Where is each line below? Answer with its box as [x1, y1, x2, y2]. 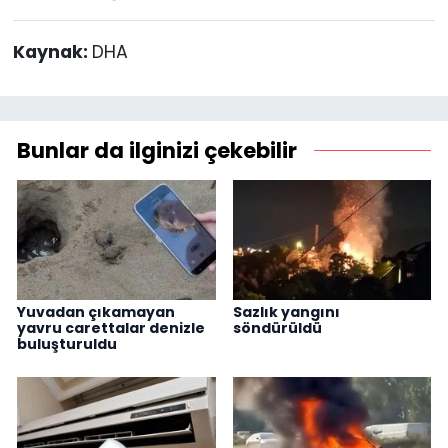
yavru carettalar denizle [17, 317, 205, 338]
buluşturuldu [17, 333, 117, 354]
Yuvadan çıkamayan [17, 301, 175, 322]
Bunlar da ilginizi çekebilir [17, 136, 297, 166]
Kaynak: [12, 40, 92, 65]
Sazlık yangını [232, 301, 340, 322]
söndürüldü [232, 317, 322, 338]
